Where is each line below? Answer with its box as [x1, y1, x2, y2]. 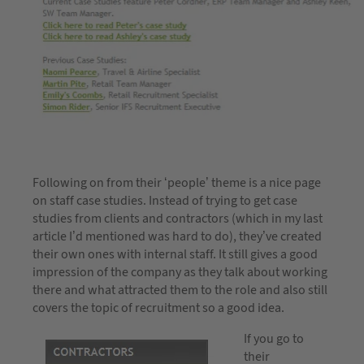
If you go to [244, 329, 304, 348]
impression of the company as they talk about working [32, 262, 327, 281]
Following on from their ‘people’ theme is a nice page [32, 173, 321, 192]
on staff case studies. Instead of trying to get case [32, 191, 297, 210]
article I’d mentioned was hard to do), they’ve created [32, 227, 322, 245]
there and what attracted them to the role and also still [32, 280, 327, 299]
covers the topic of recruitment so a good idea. [32, 298, 284, 317]
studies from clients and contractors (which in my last [32, 209, 323, 227]
